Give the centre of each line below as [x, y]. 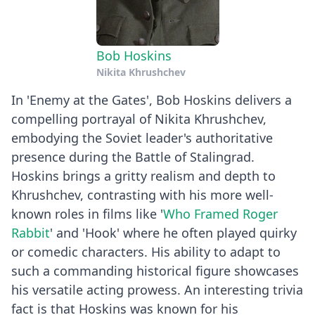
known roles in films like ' [87, 213]
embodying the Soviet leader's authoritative [142, 137]
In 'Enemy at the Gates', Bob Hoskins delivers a [152, 99]
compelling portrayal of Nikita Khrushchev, [139, 118]
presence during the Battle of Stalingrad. [133, 156]
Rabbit [31, 232]
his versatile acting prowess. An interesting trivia [157, 289]
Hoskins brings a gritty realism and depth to [143, 175]
